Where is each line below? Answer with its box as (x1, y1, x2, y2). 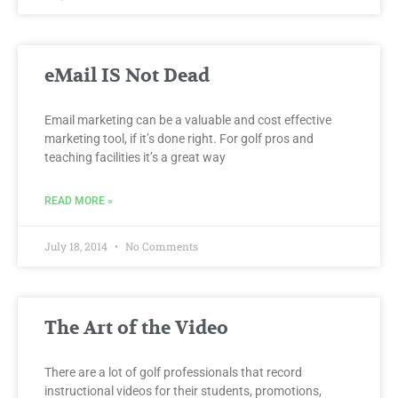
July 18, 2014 (44, 238, 110, 253)
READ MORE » (44, 194, 113, 207)
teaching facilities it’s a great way (44, 149, 226, 164)
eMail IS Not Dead (44, 63, 210, 88)
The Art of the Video (44, 315, 228, 340)
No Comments (123, 238, 198, 253)
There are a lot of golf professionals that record (44, 364, 302, 379)
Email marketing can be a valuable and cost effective (44, 112, 331, 127)
